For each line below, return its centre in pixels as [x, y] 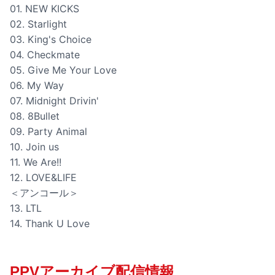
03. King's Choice [51, 40]
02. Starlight [38, 24]
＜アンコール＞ [44, 193]
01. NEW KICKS [45, 9]
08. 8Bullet [35, 116]
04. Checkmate [45, 55]
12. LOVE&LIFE [43, 178]
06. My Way [37, 86]
